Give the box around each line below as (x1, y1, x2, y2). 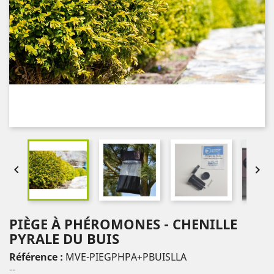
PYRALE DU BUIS (9, 229, 119, 248)
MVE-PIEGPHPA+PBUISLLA (65, 250, 187, 264)
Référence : (9, 250, 65, 264)
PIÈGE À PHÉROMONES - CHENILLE (9, 215, 237, 233)
